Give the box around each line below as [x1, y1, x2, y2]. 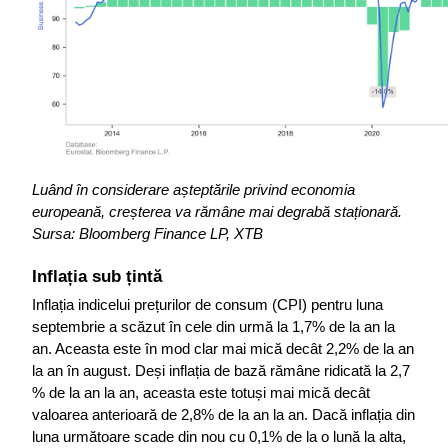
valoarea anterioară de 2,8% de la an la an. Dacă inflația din [32, 407, 415, 424]
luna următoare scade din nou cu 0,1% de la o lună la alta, [32, 429, 406, 446]
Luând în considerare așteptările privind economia [32, 182, 355, 199]
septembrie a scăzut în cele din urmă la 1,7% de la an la [32, 319, 395, 336]
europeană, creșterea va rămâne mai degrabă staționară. [32, 204, 402, 221]
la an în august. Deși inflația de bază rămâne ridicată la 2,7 [32, 363, 410, 380]
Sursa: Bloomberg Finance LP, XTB [32, 226, 263, 243]
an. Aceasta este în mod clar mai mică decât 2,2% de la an [32, 341, 414, 358]
